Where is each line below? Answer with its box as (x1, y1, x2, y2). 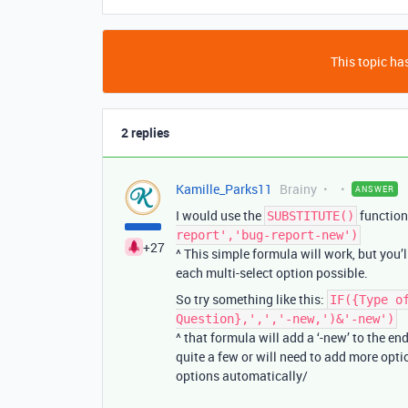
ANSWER (355, 183, 394, 195)
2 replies (121, 124, 169, 141)
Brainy (280, 180, 317, 198)
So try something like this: (176, 291, 327, 308)
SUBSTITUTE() (267, 209, 354, 223)
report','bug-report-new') (176, 228, 358, 242)
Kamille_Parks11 (176, 180, 272, 198)
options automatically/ (176, 367, 308, 384)
